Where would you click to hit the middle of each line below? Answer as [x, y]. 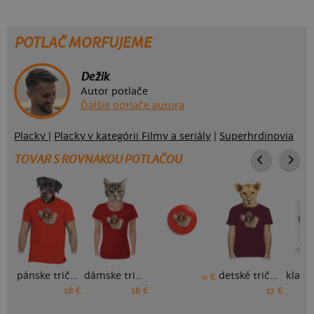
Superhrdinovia [257, 137]
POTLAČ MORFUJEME [83, 43]
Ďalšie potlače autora [133, 106]
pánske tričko [74, 275]
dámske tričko [139, 275]
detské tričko [274, 275]
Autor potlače [115, 92]
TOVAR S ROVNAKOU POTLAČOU [98, 160]
